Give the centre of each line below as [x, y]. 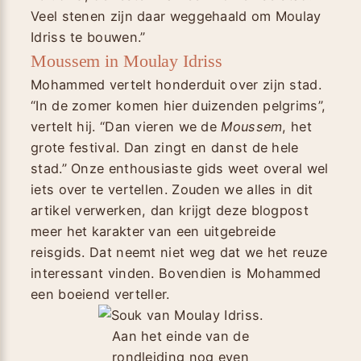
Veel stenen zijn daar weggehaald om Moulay [176, 16]
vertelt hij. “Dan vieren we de [126, 126]
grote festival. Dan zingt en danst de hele [165, 147]
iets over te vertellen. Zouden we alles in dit [172, 189]
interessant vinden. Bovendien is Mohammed [176, 273]
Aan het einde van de [180, 336]
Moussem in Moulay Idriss [127, 60]
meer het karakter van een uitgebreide [154, 231]
